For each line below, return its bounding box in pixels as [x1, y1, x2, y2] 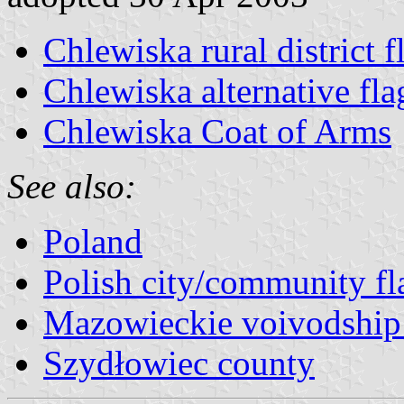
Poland [43, 221, 142, 261]
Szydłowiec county [43, 343, 315, 382]
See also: [7, 166, 136, 206]
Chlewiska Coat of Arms [43, 111, 391, 151]
